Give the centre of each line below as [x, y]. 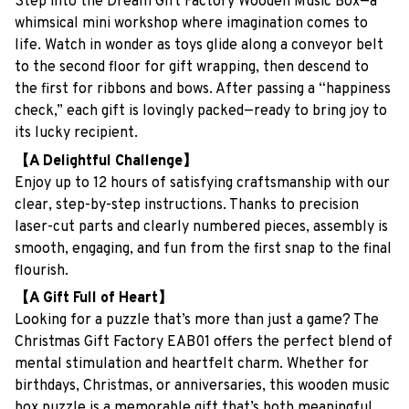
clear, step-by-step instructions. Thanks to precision [187, 205]
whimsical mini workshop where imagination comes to [191, 24]
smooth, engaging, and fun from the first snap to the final [203, 249]
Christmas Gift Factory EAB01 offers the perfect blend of [204, 343]
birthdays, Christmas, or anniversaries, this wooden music [202, 387]
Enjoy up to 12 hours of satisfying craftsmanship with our [202, 183]
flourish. [42, 271]
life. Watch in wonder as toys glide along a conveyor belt [199, 46]
